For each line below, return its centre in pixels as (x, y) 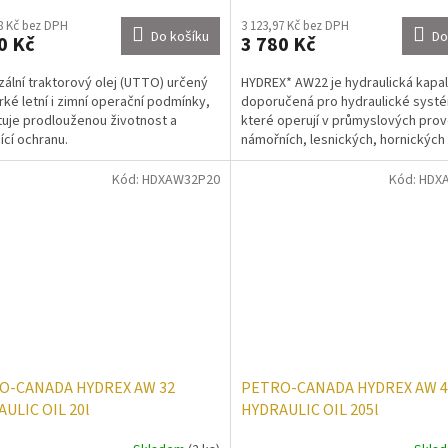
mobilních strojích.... (299, 159)
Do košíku (179, 37)
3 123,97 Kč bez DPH (294, 26)
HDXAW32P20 (180, 180)
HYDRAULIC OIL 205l (309, 409)
